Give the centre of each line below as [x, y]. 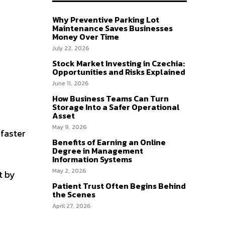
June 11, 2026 [71, 83]
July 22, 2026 [71, 48]
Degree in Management [98, 150]
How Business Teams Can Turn [110, 98]
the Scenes [74, 194]
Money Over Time [86, 36]
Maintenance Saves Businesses [113, 28]
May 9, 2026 [70, 127]
